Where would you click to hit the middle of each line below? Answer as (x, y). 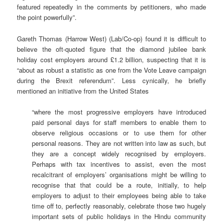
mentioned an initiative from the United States (83, 91)
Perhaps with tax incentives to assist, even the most (119, 164)
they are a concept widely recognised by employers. (119, 153)
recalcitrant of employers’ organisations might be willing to (119, 174)
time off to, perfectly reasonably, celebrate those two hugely (119, 206)
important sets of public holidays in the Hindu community (119, 216)
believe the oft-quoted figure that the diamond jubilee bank (111, 49)
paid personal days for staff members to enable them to (119, 122)
